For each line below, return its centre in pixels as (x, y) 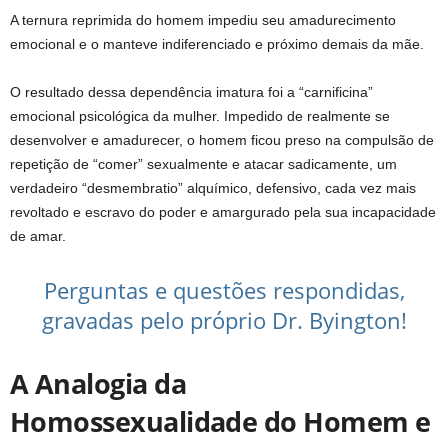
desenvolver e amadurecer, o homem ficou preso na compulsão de (222, 140)
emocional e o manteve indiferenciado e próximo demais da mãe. (217, 44)
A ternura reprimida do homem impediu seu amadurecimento (203, 20)
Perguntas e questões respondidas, (224, 290)
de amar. (38, 236)
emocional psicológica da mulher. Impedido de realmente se (200, 116)
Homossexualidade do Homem (212, 422)
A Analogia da (98, 384)
